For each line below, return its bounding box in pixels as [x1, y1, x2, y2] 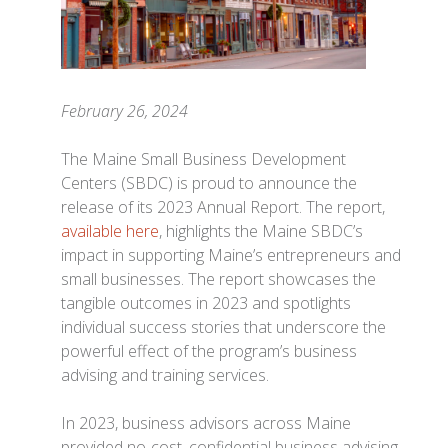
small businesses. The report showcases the [61, 268, 377, 290]
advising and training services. [61, 364, 270, 386]
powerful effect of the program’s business [61, 340, 358, 362]
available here [61, 220, 160, 242]
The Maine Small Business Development [61, 148, 347, 170]
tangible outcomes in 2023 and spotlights [61, 292, 352, 314]
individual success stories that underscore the [61, 316, 387, 338]
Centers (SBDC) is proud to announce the [61, 172, 358, 194]
